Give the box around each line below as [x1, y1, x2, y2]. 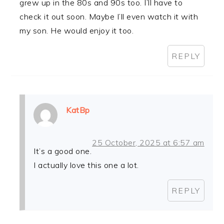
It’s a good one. [33, 146, 92, 156]
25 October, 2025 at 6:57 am [92, 137, 204, 148]
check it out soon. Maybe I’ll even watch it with [19, 11, 198, 22]
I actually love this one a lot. [33, 160, 139, 170]
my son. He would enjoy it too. [19, 25, 134, 36]
